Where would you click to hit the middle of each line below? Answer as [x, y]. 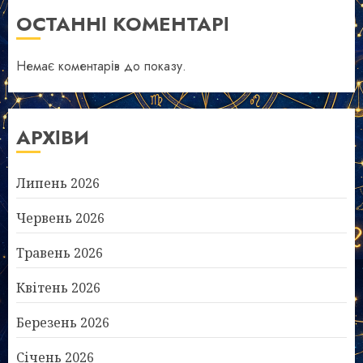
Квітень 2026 [58, 288]
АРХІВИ [53, 137]
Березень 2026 [63, 322]
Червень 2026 [60, 218]
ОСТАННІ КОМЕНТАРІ [123, 24]
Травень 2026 [60, 253]
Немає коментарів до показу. [101, 66]
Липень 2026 [58, 183]
